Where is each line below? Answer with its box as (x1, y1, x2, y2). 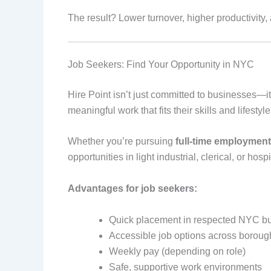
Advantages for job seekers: (68, 183, 197, 194)
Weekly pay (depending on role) (109, 246, 246, 256)
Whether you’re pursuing (68, 136, 175, 147)
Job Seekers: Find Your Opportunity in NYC (68, 59, 254, 70)
